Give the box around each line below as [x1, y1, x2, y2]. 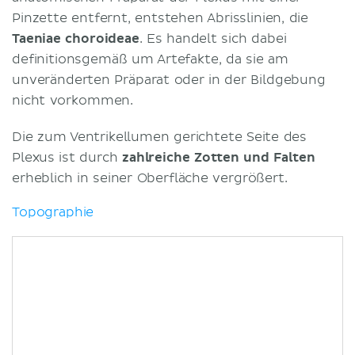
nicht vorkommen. [12, 92, 134, 109]
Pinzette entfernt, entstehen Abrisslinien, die [12, 10, 309, 26]
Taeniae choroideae [12, 30, 139, 47]
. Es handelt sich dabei [139, 30, 287, 47]
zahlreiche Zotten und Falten [122, 149, 315, 166]
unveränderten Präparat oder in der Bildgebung [12, 71, 326, 88]
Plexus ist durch [12, 149, 123, 166]
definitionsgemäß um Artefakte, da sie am [12, 51, 288, 67]
